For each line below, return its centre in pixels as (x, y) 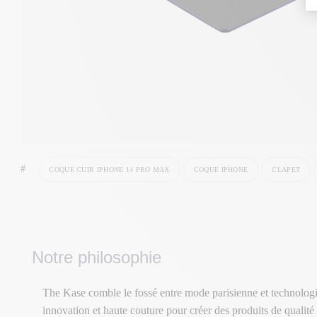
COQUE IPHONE (221, 169)
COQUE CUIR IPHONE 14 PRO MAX (109, 169)
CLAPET (286, 169)
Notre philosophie (97, 257)
